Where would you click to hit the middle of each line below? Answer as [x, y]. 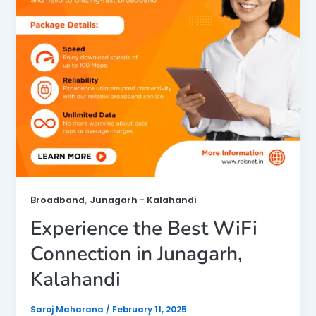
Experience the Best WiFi [144, 229]
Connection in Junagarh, [136, 254]
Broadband [57, 200]
